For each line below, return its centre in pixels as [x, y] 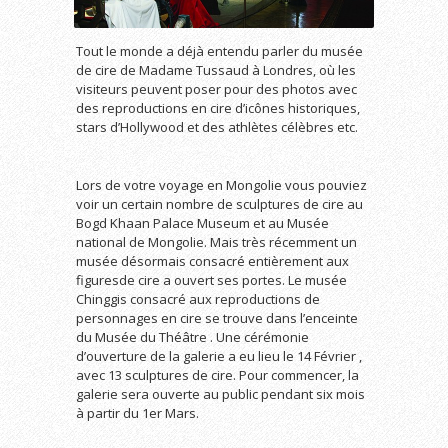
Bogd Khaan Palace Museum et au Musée [202, 222]
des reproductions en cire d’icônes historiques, [218, 107]
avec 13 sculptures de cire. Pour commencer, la [217, 374]
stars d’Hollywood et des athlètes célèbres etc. [217, 126]
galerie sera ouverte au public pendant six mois [220, 393]
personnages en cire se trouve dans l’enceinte [217, 317]
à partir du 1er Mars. [137, 412]
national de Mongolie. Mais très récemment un [216, 241]
